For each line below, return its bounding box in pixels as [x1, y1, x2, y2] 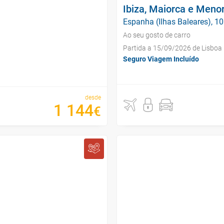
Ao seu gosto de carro [123, 31, 190, 39]
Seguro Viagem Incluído [123, 55, 199, 63]
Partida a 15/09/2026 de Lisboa [123, 44, 222, 52]
